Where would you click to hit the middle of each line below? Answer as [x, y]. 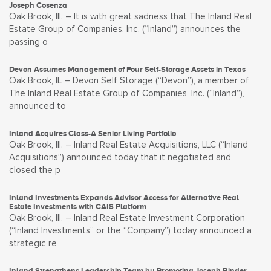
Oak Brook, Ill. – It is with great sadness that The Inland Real [130, 17]
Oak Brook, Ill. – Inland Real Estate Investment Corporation [127, 218]
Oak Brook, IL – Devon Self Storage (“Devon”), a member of [129, 81]
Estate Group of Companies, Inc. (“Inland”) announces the [125, 29]
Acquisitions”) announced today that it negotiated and [120, 158]
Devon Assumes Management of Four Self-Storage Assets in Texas [127, 69]
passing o [28, 42]
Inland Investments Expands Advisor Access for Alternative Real [124, 198]
